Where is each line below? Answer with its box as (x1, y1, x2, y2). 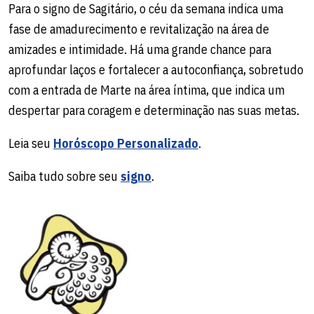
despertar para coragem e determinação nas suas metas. (8, 102, 299, 118)
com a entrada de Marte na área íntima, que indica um (8, 81, 285, 98)
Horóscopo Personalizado (53, 135, 198, 151)
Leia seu (8, 135, 53, 151)
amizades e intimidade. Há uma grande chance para (8, 41, 271, 57)
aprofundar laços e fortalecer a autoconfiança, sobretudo (8, 61, 303, 78)
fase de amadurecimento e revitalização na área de (8, 20, 269, 37)
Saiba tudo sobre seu (8, 168, 121, 184)
